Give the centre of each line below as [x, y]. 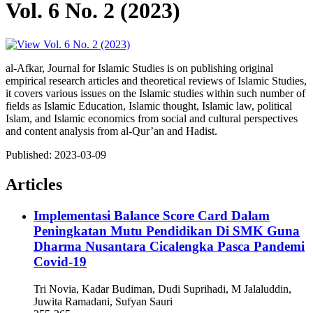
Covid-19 [60, 262]
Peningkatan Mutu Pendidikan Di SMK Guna [167, 231]
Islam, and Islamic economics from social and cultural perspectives [152, 119]
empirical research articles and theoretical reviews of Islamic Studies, [156, 81]
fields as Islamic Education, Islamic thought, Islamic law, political [149, 106]
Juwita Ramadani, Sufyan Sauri [103, 301]
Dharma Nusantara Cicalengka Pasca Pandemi [169, 247]
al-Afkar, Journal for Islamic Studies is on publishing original [139, 68]
